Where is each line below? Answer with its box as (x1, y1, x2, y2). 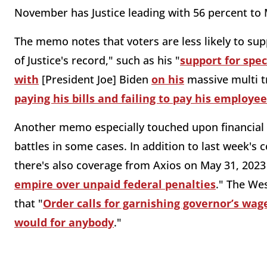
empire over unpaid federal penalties (14, 177, 216, 192)
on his (151, 72, 184, 87)
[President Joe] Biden (39, 72, 151, 87)
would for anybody (14, 215, 114, 230)
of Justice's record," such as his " (14, 53, 180, 68)
